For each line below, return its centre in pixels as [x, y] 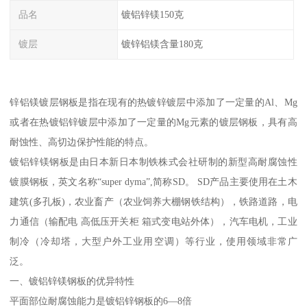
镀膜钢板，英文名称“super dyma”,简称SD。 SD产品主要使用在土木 [153, 181]
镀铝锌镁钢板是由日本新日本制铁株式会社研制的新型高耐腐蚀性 [153, 161]
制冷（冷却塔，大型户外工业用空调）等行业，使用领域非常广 [153, 241]
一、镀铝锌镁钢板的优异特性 [72, 281]
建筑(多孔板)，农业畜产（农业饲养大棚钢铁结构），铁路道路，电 [153, 201]
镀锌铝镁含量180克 [162, 44]
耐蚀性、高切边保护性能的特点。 [82, 142]
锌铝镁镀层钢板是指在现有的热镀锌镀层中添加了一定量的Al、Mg [153, 102]
